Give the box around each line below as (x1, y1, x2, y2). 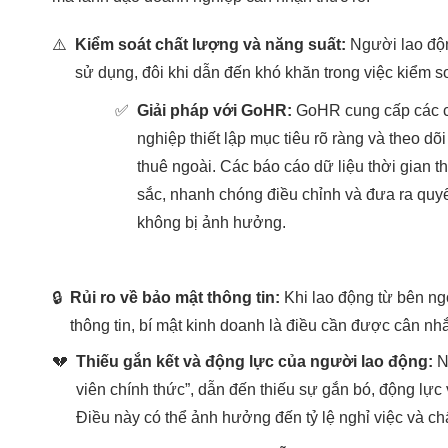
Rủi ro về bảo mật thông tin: (70, 288, 280, 306)
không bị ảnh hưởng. (137, 213, 286, 231)
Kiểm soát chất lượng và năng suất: (75, 35, 346, 53)
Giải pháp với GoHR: (137, 101, 292, 119)
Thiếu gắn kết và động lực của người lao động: (76, 352, 433, 370)
